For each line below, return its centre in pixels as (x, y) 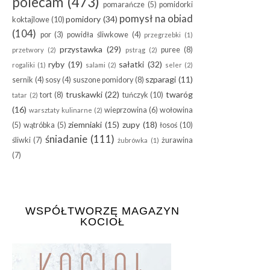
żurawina (177, 140)
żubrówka (133, 140)
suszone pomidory (103, 80)
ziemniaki (85, 124)
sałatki (132, 64)
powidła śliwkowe (98, 34)
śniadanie (66, 139)
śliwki (21, 140)
